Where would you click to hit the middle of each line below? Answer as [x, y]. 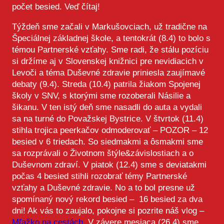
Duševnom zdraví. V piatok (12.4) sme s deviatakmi [109, 165]
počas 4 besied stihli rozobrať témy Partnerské [99, 176]
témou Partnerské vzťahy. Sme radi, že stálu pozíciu [110, 50]
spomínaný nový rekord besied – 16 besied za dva [107, 199]
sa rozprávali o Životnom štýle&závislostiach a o [103, 153]
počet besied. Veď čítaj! [56, 7]
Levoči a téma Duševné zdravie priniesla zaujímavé [108, 73]
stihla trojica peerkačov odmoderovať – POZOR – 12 [110, 130]
